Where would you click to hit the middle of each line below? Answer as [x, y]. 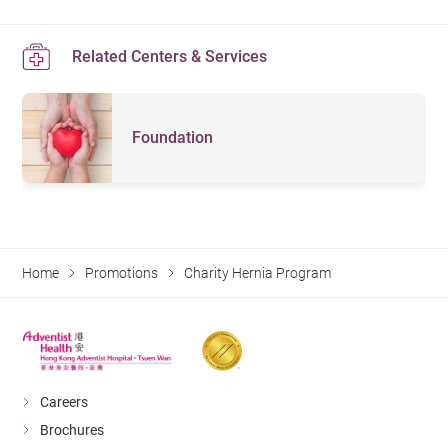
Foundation [173, 138]
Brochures [72, 429]
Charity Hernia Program [258, 273]
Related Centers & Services [170, 56]
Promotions [122, 273]
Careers [64, 401]
